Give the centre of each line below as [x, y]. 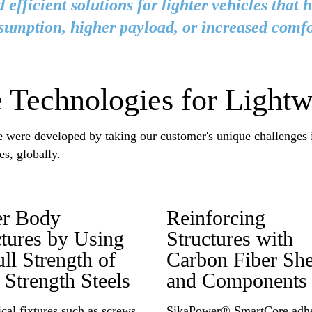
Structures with [230, 239]
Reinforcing [216, 218]
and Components [237, 281]
